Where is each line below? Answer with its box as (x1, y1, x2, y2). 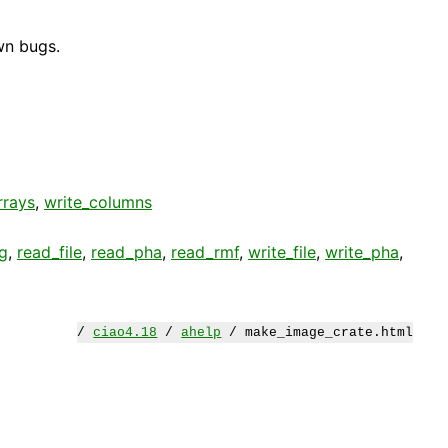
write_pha (325, 241, 399, 262)
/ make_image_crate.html (221, 324, 414, 340)
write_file (248, 241, 316, 262)
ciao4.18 (93, 324, 158, 340)
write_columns (44, 191, 152, 212)
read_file (17, 241, 82, 262)
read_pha (91, 241, 162, 262)
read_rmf (171, 241, 239, 262)
